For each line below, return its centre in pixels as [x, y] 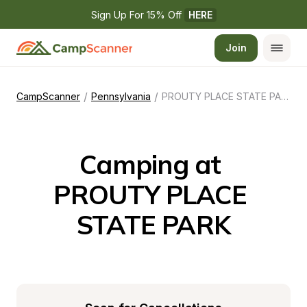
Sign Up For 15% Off [137, 15]
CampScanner [48, 96]
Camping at [150, 164]
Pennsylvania [121, 96]
